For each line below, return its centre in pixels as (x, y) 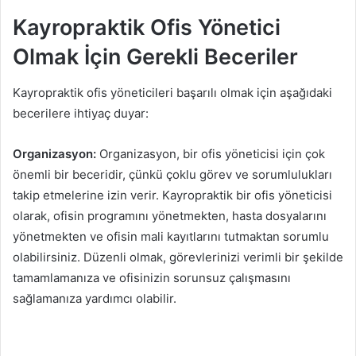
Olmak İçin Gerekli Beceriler (155, 57)
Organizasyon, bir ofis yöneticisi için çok (211, 153)
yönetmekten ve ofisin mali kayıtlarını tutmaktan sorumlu (171, 236)
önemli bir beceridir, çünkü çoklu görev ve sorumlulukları (172, 174)
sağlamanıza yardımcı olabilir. (95, 298)
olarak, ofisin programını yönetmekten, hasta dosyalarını (170, 215)
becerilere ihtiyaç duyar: (81, 113)
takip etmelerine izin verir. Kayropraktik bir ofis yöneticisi (172, 195)
